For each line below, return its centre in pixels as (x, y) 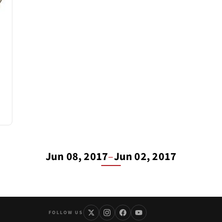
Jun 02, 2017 (145, 156)
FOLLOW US (66, 212)
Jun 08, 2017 (77, 156)
